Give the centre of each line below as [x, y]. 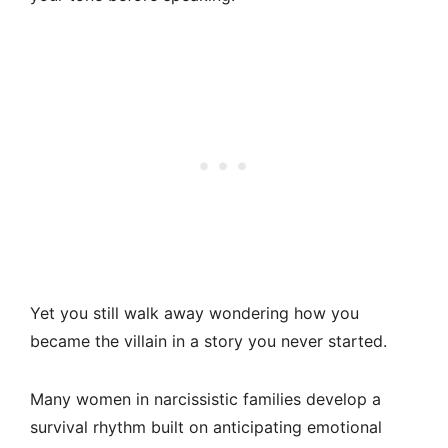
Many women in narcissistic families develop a [205, 399]
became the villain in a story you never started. [208, 341]
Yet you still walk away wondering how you [194, 313]
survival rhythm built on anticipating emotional [206, 427]
